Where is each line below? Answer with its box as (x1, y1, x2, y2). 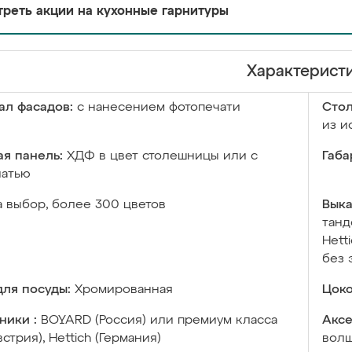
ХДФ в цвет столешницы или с (67, 150, 258, 163)
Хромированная (75, 284, 173, 296)
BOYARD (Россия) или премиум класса (41, 314, 277, 327)
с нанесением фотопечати (77, 101, 240, 114)
